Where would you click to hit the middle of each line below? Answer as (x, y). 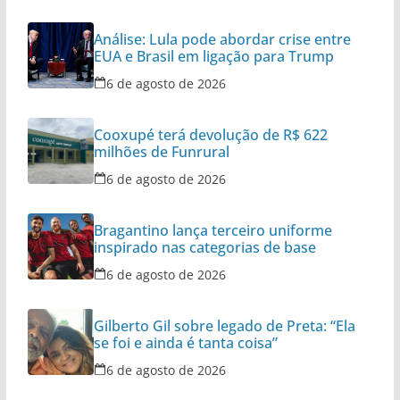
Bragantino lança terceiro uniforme (212, 231)
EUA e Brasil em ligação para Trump (213, 57)
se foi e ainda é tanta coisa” (185, 343)
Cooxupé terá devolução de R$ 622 (210, 135)
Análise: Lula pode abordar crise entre (222, 40)
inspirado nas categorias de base (204, 248)
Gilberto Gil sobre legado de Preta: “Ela (224, 326)
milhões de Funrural (161, 152)
